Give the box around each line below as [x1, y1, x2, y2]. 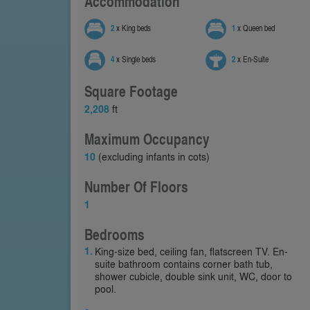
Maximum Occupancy [84, 129, 210, 149]
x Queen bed [235, 22, 275, 35]
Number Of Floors [84, 176, 188, 197]
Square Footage [84, 81, 178, 102]
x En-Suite [235, 53, 268, 66]
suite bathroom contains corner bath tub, [95, 257, 273, 271]
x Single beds [114, 53, 156, 66]
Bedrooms [84, 224, 145, 245]
